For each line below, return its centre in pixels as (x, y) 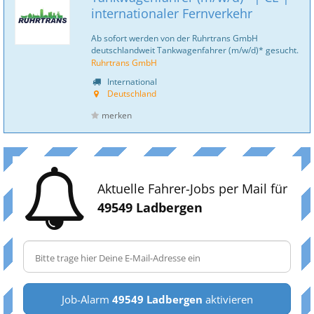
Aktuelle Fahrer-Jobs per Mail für (192, 189)
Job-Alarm (87, 299)
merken (117, 115)
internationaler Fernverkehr (172, 13)
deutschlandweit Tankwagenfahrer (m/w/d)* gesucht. (195, 50)
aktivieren (227, 299)
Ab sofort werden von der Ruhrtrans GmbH (175, 38)
